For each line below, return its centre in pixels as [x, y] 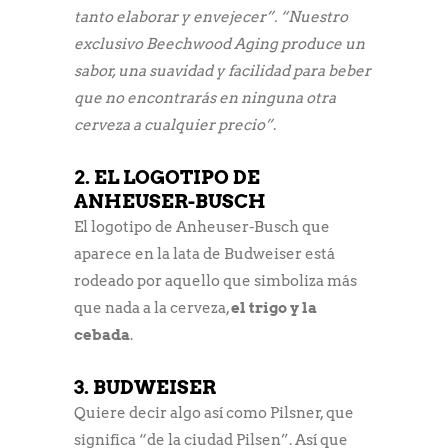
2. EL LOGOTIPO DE [167, 177]
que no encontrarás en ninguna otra [205, 97]
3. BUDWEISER [145, 387]
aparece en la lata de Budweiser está [204, 253]
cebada [102, 334]
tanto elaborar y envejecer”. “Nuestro [211, 16]
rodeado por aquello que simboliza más [215, 280]
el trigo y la [274, 307]
